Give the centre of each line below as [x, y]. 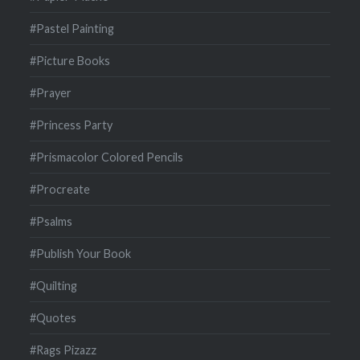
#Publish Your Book [81, 253]
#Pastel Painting [72, 28]
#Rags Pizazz [63, 350]
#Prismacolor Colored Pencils [107, 157]
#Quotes [53, 317]
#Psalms [51, 221]
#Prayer [51, 92]
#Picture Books [70, 60]
